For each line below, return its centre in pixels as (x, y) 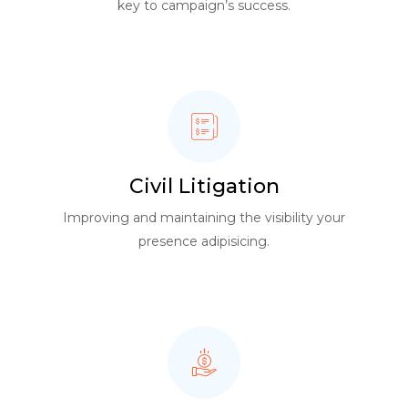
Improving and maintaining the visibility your (204, 218)
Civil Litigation (204, 186)
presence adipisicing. (204, 241)
